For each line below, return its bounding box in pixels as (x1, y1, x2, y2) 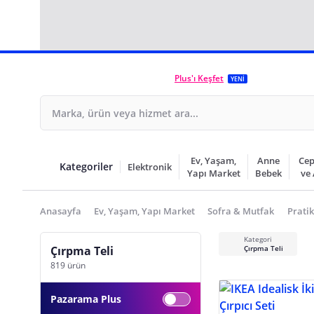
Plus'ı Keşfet (175, 72, 224, 84)
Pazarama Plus (50, 292, 121, 306)
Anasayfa (40, 205, 81, 217)
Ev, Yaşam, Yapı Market (94, 205, 196, 217)
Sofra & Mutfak (207, 205, 275, 217)
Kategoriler (60, 160, 113, 173)
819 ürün (50, 259, 86, 271)
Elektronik (128, 161, 172, 173)
